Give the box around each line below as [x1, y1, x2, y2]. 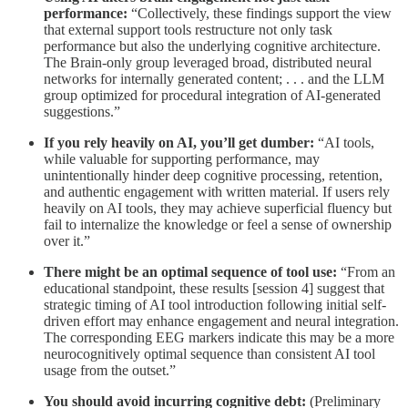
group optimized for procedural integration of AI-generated [44, 87, 381, 104]
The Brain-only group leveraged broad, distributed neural [44, 55, 372, 71]
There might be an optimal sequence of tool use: [44, 264, 337, 280]
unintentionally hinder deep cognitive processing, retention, [44, 168, 382, 184]
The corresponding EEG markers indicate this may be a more [44, 330, 394, 346]
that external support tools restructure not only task [44, 22, 332, 38]
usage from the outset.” [44, 362, 176, 379]
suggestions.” [44, 104, 120, 120]
